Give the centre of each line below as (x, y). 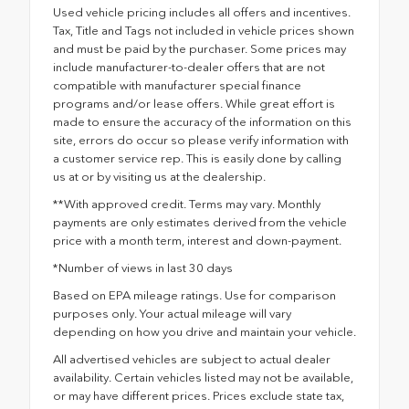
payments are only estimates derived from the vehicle (200, 222)
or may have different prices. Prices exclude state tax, (199, 395)
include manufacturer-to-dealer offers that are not (189, 67)
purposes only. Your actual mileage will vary (172, 313)
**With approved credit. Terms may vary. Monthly (187, 204)
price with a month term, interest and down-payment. (197, 240)
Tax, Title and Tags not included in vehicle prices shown (204, 30)
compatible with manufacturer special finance (177, 85)
